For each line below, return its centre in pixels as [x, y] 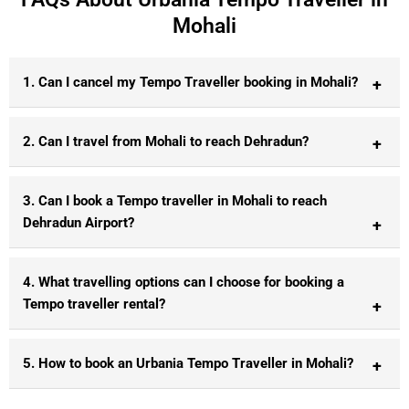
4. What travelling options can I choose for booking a [184, 282]
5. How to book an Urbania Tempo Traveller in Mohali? [188, 363]
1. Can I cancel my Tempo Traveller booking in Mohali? [190, 82]
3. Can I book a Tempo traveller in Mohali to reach [175, 200]
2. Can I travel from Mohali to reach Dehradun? [166, 141]
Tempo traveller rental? [94, 304]
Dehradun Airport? [79, 222]
